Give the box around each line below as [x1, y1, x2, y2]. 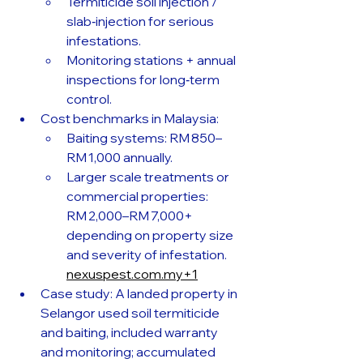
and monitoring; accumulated [41, 343, 218, 360]
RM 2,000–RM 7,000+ [66, 207, 195, 224]
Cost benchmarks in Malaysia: [41, 109, 219, 126]
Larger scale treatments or [66, 168, 232, 185]
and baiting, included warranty [41, 323, 220, 340]
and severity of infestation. [66, 246, 229, 263]
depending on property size [66, 226, 236, 243]
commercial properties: [66, 187, 211, 204]
